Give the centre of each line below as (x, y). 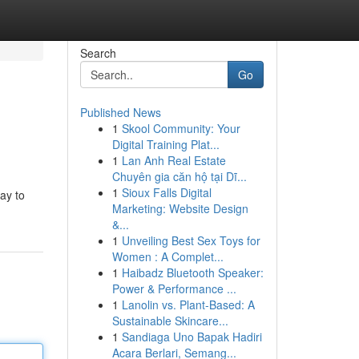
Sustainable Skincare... (170, 321)
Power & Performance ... (174, 288)
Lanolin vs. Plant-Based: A (188, 305)
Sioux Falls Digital (166, 192)
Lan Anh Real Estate (173, 160)
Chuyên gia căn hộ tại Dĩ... (179, 176)
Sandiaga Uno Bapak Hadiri (192, 337)
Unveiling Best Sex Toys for (191, 240)
